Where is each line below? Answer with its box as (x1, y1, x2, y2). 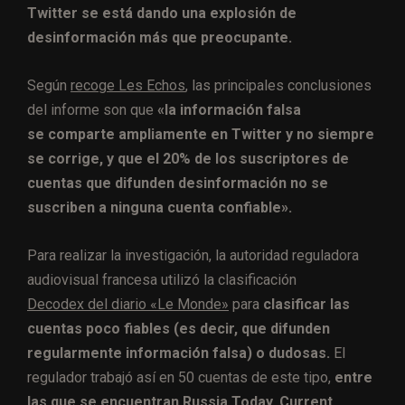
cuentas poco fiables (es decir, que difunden (27, 319, 330, 337)
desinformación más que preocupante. (27, 28, 292, 46)
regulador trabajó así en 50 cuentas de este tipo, (27, 368, 334, 386)
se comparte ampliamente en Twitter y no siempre (27, 125, 374, 143)
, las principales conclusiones (185, 76, 372, 94)
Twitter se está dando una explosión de (27, 4, 297, 22)
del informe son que (27, 100, 157, 118)
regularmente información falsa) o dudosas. (27, 344, 330, 362)
